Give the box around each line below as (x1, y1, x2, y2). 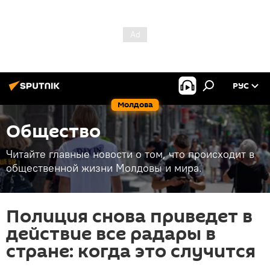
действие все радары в (6, 221, 216, 247)
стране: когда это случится (6, 239, 256, 265)
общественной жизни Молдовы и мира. (6, 161, 202, 175)
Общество (6, 119, 101, 145)
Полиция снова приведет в (6, 204, 253, 230)
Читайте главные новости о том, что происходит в (6, 147, 254, 161)
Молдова (117, 99, 153, 110)
